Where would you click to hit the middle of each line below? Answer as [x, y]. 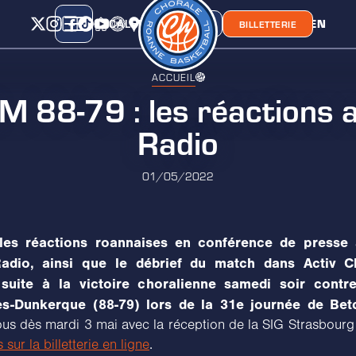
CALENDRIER [145, 23]
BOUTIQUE [182, 24]
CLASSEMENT [220, 23]
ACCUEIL [173, 77]
